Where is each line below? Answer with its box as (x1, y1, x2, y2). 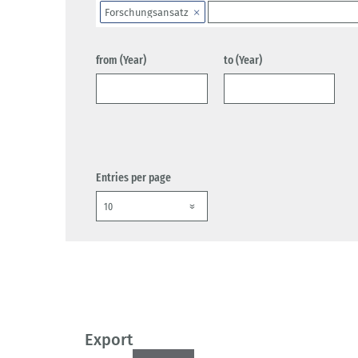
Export (85, 330, 133, 350)
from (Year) (96, 53, 146, 68)
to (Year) (223, 53, 262, 68)
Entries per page (96, 170, 171, 185)
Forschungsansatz (105, 6, 189, 18)
